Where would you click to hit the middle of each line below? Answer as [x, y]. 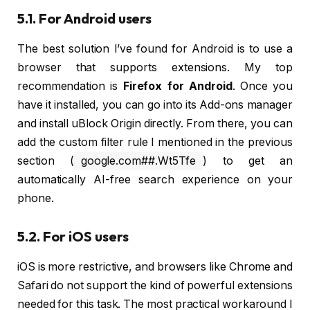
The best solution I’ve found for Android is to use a [155, 48]
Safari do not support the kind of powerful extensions [155, 285]
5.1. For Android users [85, 18]
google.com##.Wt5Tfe [138, 161]
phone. [36, 198]
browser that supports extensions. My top [155, 67]
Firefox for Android [177, 86]
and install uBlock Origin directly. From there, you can [155, 123]
